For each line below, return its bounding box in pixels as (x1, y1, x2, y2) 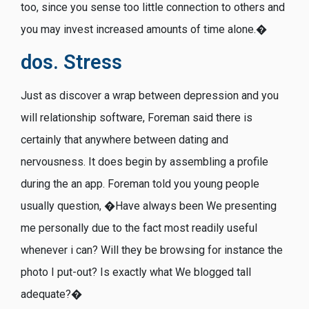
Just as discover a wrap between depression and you (21, 88, 279, 102)
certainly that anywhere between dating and (21, 132, 228, 146)
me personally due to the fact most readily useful (21, 221, 257, 235)
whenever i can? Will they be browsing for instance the (21, 243, 283, 257)
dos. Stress (21, 50, 122, 74)
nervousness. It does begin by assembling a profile (21, 154, 268, 168)
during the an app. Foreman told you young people (21, 177, 259, 190)
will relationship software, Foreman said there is (21, 110, 252, 124)
